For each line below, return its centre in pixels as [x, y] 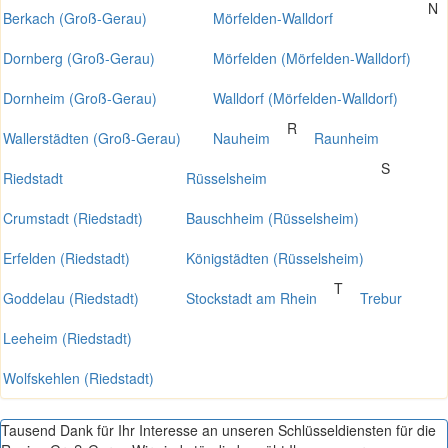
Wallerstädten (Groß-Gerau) [92, 138]
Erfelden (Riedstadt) [66, 258]
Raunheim [346, 138]
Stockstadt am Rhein [251, 298]
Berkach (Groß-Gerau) [75, 18]
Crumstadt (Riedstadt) [73, 218]
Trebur [381, 298]
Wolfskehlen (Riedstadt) [78, 378]
